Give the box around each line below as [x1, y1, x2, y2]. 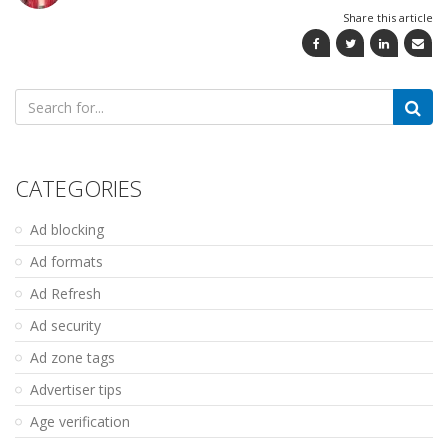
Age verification [30, 412, 130, 432]
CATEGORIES [15, 173, 142, 204]
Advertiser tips [30, 380, 122, 400]
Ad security [30, 316, 101, 336]
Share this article [343, 10, 433, 26]
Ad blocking [30, 220, 104, 240]
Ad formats [30, 252, 103, 272]
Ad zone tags [30, 348, 115, 368]
